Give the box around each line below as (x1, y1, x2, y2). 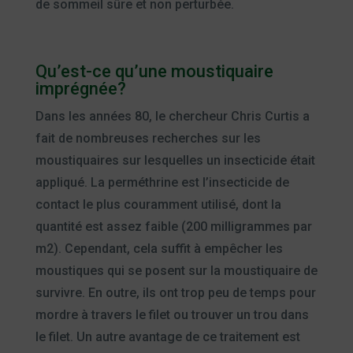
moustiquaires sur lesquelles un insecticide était (35, 152, 315, 168)
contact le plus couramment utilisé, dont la (35, 196, 281, 212)
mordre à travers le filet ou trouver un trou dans (35, 307, 309, 322)
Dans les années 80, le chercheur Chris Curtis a (35, 108, 310, 124)
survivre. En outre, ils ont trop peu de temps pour (35, 284, 316, 300)
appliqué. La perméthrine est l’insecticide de (35, 174, 289, 190)
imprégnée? (35, 78, 126, 98)
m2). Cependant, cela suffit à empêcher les (35, 240, 283, 256)
